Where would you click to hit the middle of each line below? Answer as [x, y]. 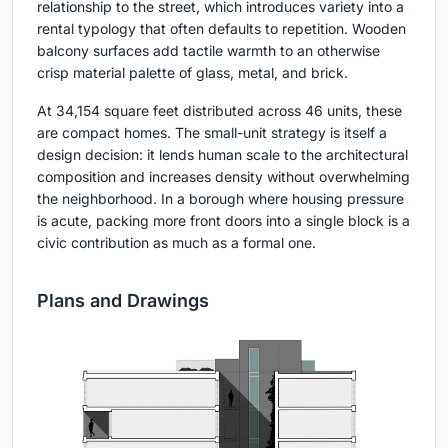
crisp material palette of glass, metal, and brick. [192, 73]
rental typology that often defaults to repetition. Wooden [221, 29]
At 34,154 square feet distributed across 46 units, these [219, 111]
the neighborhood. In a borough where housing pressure [220, 199]
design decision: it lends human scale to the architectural [222, 155]
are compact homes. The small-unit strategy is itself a [212, 133]
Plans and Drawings [123, 301]
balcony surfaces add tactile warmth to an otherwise [208, 51]
